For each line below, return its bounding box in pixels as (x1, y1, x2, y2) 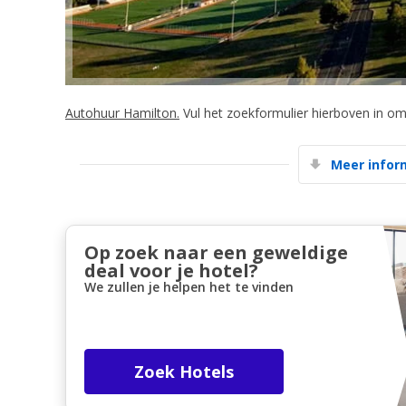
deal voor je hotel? (84, 257, 258, 283)
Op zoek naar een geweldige (84, 239, 348, 265)
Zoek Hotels (134, 360, 234, 382)
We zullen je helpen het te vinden (84, 277, 294, 295)
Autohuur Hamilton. (65, 103, 179, 121)
